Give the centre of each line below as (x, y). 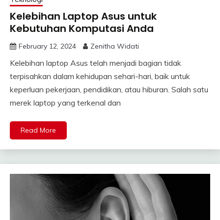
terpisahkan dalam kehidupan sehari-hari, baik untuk (100, 76)
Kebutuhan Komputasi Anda (82, 29)
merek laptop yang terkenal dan (65, 103)
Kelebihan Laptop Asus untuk (83, 16)
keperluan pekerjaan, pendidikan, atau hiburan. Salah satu (109, 90)
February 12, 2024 (47, 46)
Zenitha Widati (115, 46)
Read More (38, 130)
